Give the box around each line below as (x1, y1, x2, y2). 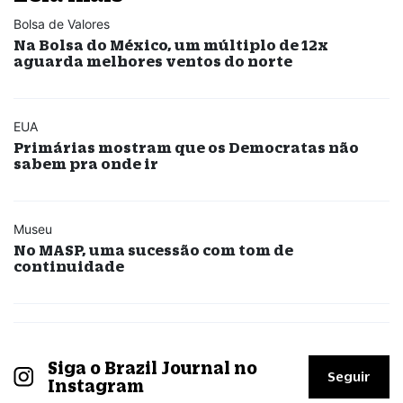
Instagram (47, 375, 144, 396)
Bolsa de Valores (13, 15, 110, 31)
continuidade (13, 256, 124, 274)
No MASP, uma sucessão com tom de (13, 240, 293, 258)
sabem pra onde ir (13, 154, 158, 172)
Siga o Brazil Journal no (47, 357, 257, 378)
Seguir (327, 368, 371, 384)
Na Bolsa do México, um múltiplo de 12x (13, 35, 328, 53)
